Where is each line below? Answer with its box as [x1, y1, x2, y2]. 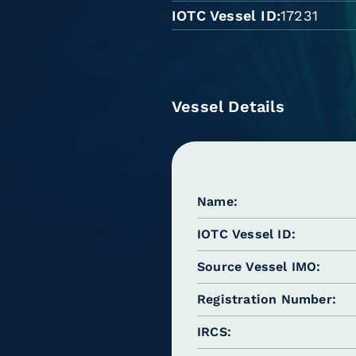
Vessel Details [172, 97, 284, 116]
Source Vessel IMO [197, 259, 317, 274]
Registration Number [197, 292, 332, 307]
